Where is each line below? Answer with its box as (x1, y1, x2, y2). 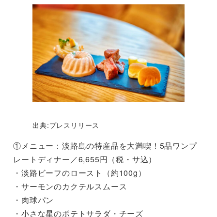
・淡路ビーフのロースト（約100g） (13, 167, 146, 178)
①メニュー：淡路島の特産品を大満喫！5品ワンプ (13, 139, 197, 151)
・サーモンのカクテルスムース (13, 180, 127, 192)
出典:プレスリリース (32, 120, 100, 130)
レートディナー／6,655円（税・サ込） (13, 153, 157, 165)
